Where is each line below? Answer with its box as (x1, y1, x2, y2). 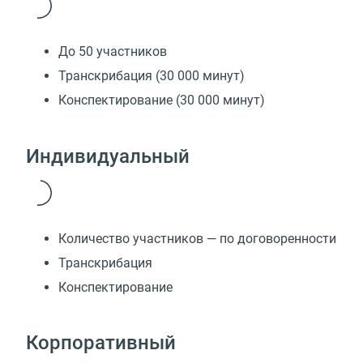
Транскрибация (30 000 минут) (58, 68, 245, 84)
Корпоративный (26, 331, 176, 355)
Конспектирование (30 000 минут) (58, 92, 265, 109)
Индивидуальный (26, 144, 190, 168)
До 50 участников (58, 44, 167, 60)
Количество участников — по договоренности (58, 230, 336, 246)
